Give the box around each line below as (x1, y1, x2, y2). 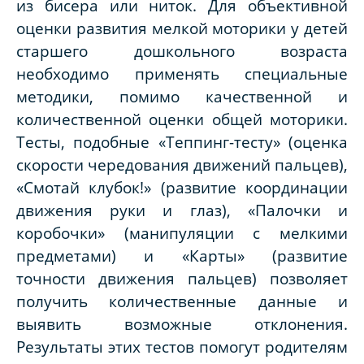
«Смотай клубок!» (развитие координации (16, 176, 348, 197)
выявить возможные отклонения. (16, 313, 348, 334)
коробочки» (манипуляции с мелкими (16, 222, 348, 243)
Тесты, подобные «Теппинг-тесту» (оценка (16, 131, 348, 152)
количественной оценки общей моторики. (16, 108, 348, 129)
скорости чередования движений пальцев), (16, 154, 348, 175)
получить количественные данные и (16, 290, 348, 311)
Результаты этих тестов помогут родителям (16, 336, 348, 357)
